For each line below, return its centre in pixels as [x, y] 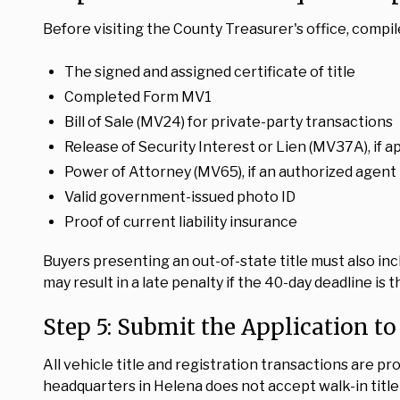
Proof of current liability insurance [181, 222]
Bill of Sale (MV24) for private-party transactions [229, 122]
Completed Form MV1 [138, 97]
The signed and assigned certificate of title [210, 72]
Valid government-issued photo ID [180, 197]
